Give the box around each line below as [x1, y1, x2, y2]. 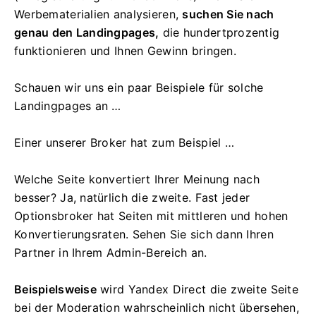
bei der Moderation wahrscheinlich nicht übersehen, [14, 300, 299, 315]
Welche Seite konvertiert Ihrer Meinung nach [14, 171, 260, 186]
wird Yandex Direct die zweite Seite [96, 281, 299, 296]
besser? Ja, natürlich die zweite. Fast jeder [14, 190, 250, 205]
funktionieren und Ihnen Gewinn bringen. [14, 43, 236, 58]
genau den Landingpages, [14, 25, 159, 39]
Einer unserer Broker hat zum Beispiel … [14, 135, 234, 150]
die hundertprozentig [159, 25, 280, 39]
